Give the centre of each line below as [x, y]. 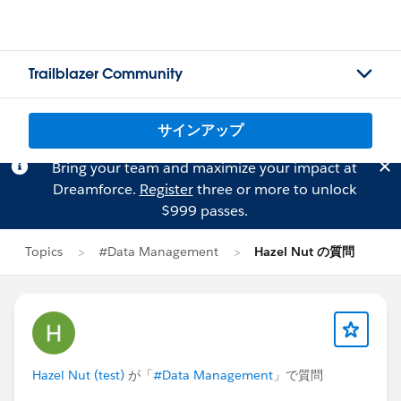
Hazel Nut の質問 [304, 252]
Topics [44, 252]
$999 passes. [204, 211]
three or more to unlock [274, 189]
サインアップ [200, 130]
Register [166, 189]
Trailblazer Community [106, 74]
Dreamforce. [96, 189]
